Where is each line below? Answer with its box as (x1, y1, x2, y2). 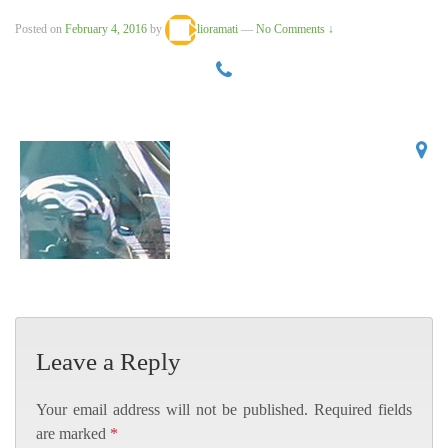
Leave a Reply (36, 348, 181, 376)
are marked (36, 424, 110, 442)
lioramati (197, 21, 238, 36)
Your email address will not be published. (36, 400, 308, 418)
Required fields (314, 400, 412, 418)
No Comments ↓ (256, 21, 334, 36)
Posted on (15, 21, 65, 36)
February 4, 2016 (65, 21, 147, 36)
